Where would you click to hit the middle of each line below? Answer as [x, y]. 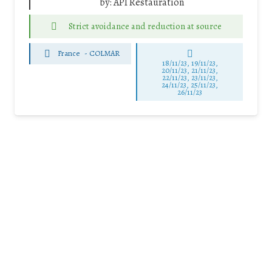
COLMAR [105, 53]
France [69, 53]
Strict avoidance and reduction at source [145, 26]
